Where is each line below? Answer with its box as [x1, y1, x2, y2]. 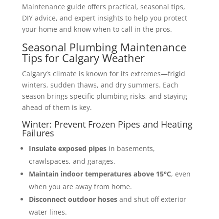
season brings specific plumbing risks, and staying [22, 91, 187, 101]
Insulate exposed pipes [28, 143, 107, 153]
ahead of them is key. [22, 102, 92, 112]
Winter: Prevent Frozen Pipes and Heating [22, 118, 193, 130]
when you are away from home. [28, 181, 132, 191]
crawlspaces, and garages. [28, 156, 115, 166]
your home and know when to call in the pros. [22, 24, 172, 34]
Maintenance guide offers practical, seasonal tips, [22, 1, 185, 11]
